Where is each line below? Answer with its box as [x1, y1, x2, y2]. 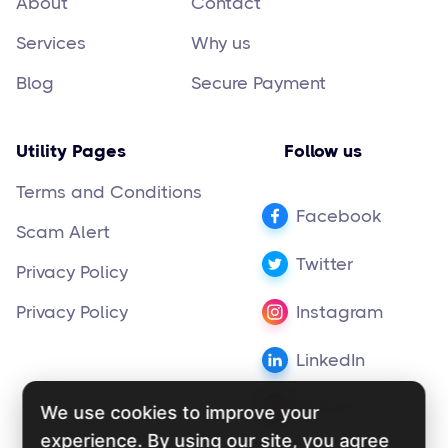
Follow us [283, 140, 362, 161]
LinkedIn [296, 349, 365, 370]
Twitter [296, 253, 353, 274]
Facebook [296, 205, 382, 226]
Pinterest [296, 395, 368, 416]
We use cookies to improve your [40, 402, 320, 423]
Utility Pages [16, 140, 126, 161]
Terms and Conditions [16, 181, 202, 202]
